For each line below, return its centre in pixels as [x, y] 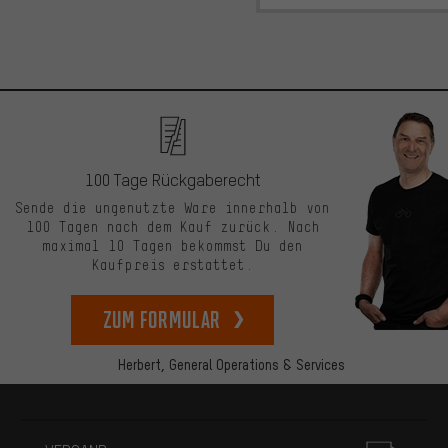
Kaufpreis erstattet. [172, 265]
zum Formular [161, 319]
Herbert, [141, 364]
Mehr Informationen [87, 426]
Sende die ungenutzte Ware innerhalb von [172, 208]
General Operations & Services [255, 364]
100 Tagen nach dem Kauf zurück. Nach [172, 227]
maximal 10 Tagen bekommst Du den [172, 246]
